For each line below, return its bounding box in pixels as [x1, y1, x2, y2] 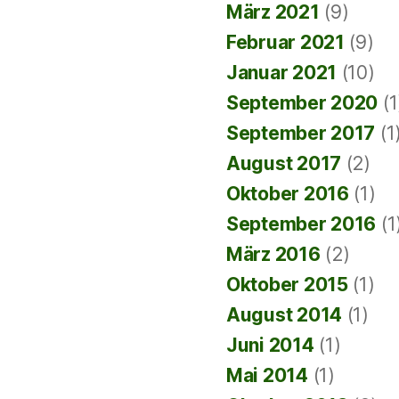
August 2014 [226, 304, 343, 326]
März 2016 [226, 243, 321, 265]
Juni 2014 [226, 334, 314, 356]
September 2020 [226, 92, 379, 114]
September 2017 [226, 122, 376, 144]
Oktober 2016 [226, 183, 349, 205]
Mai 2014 [226, 364, 308, 387]
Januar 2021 [226, 61, 338, 84]
